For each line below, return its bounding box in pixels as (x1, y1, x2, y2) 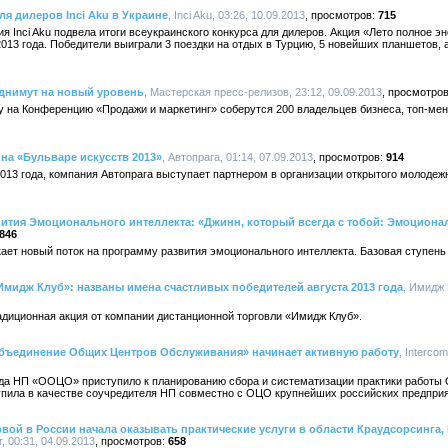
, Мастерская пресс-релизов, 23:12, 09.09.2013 (144, 86, 382, 98)
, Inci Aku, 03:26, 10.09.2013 (168, 9, 305, 21)
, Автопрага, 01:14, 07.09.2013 (162, 151, 313, 163)
